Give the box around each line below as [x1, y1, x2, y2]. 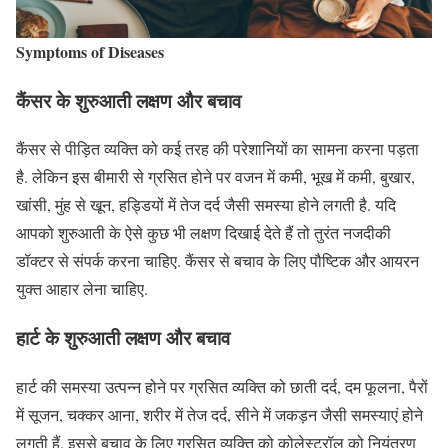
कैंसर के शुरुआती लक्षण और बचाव [16, 86, 241, 114]
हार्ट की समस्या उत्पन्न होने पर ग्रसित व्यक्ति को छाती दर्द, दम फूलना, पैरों [16, 375, 428, 397]
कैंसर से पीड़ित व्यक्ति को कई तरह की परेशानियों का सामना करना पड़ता [16, 138, 419, 160]
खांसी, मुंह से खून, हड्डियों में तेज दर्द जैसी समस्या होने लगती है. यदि [16, 194, 396, 216]
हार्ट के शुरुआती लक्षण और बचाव [16, 324, 230, 352]
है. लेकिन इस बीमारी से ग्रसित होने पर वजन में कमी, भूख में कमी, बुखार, [16, 166, 415, 188]
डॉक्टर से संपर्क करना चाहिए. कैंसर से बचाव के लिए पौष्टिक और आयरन [16, 250, 419, 272]
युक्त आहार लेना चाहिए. [16, 278, 148, 300]
